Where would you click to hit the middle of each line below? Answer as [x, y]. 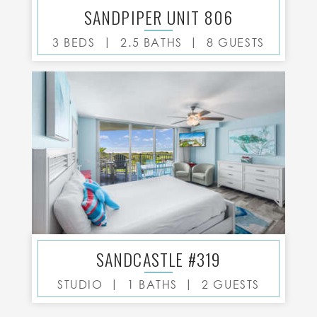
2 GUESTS [231, 284]
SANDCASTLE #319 [158, 259]
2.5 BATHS [151, 42]
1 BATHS [152, 284]
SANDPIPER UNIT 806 [158, 17]
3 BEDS [76, 42]
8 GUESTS [236, 42]
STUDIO [80, 284]
